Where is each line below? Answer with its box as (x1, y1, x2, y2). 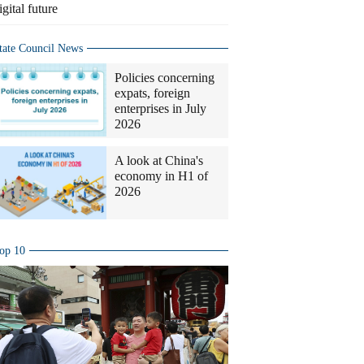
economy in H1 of (115, 169, 208, 183)
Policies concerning (115, 71, 214, 84)
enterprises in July (115, 102, 206, 115)
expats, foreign (115, 86, 190, 100)
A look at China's (115, 154, 203, 167)
